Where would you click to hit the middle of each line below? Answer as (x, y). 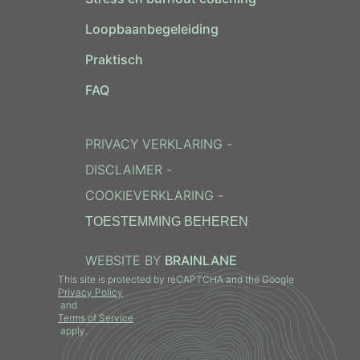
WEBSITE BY (125, 261)
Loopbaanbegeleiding (151, 29)
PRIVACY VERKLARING (153, 144)
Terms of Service (96, 318)
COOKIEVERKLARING (149, 196)
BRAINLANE (200, 261)
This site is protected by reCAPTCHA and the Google (177, 280)
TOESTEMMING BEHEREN (166, 222)
